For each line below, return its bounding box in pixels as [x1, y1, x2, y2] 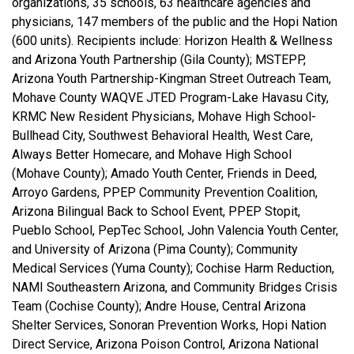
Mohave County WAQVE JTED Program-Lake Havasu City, [12, 90, 329, 105]
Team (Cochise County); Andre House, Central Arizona [12, 299, 306, 314]
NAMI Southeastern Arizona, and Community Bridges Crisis [12, 280, 337, 295]
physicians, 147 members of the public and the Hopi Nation [12, 14, 337, 29]
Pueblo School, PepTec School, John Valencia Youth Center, [12, 223, 338, 238]
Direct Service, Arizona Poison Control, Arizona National [12, 337, 318, 352]
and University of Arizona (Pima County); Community [12, 242, 298, 257]
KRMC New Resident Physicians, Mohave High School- [12, 109, 316, 124]
